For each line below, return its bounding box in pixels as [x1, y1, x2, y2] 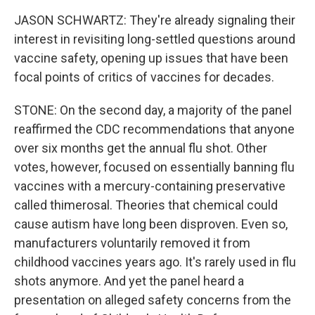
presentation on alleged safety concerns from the [14, 292, 291, 307]
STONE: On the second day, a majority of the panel [14, 103, 292, 117]
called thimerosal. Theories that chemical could [14, 198, 278, 212]
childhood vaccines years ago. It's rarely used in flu [14, 255, 296, 269]
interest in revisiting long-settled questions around [14, 32, 295, 46]
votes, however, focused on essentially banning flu [14, 160, 295, 174]
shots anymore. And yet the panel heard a [14, 274, 244, 288]
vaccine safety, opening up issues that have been [14, 51, 288, 65]
